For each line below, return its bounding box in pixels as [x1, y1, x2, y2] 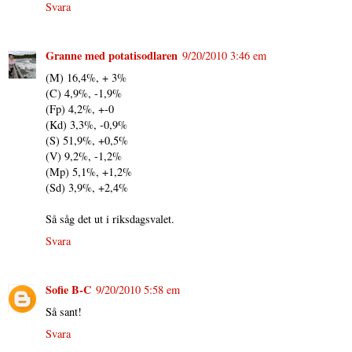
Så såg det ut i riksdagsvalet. [46, 211, 174, 227]
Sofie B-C [46, 281, 91, 299]
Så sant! [46, 304, 82, 320]
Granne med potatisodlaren [46, 47, 178, 64]
